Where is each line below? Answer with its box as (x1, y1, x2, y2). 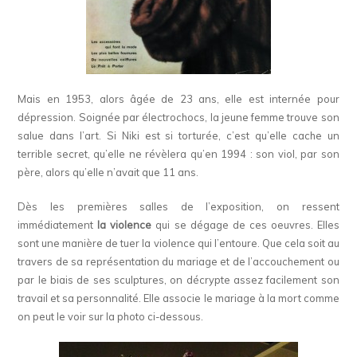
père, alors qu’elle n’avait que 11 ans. (18, 166, 199, 179)
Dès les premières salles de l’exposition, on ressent (18, 200, 339, 214)
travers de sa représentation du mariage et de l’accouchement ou (18, 255, 339, 269)
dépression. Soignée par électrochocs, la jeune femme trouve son (18, 111, 339, 124)
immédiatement (18, 218, 98, 232)
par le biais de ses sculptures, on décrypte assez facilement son (18, 273, 339, 287)
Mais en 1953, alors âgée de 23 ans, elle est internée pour (18, 92, 339, 106)
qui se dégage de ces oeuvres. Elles (151, 218, 339, 232)
